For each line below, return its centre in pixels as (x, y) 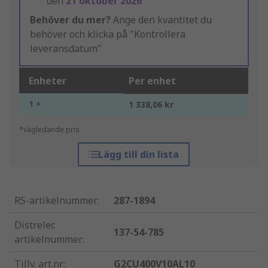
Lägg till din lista (139, 155)
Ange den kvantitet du (161, 20)
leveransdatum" (66, 49)
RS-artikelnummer (56, 201)
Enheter (48, 81)
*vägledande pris (49, 130)
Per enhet (152, 81)
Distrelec (35, 225)
